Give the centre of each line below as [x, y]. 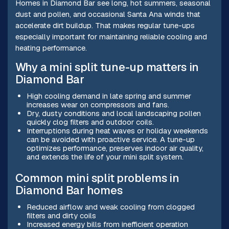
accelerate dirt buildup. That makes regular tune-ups [105, 26]
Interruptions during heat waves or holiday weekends [117, 131]
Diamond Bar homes [69, 191]
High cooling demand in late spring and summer [109, 96]
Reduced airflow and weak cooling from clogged [110, 207]
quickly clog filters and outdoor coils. [90, 122]
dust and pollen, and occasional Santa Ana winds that [108, 14]
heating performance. [51, 48]
